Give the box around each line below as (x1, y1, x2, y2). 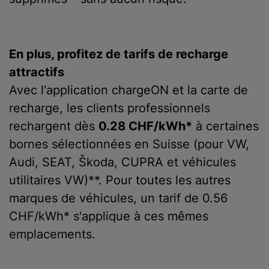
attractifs (9, 65, 64, 79)
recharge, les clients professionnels (9, 101, 210, 115)
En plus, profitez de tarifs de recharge (9, 47, 228, 61)
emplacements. (9, 227, 95, 241)
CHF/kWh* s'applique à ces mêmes (9, 209, 208, 223)
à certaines (192, 119, 259, 133)
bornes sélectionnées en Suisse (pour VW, (9, 137, 249, 151)
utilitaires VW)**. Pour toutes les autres (9, 173, 231, 187)
